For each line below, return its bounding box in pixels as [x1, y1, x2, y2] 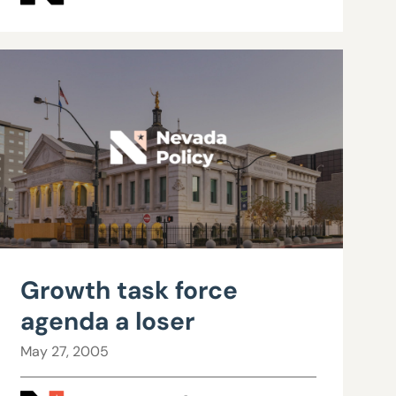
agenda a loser [20, 305, 195, 339]
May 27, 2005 [20, 342, 110, 362]
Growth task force [20, 274, 239, 308]
